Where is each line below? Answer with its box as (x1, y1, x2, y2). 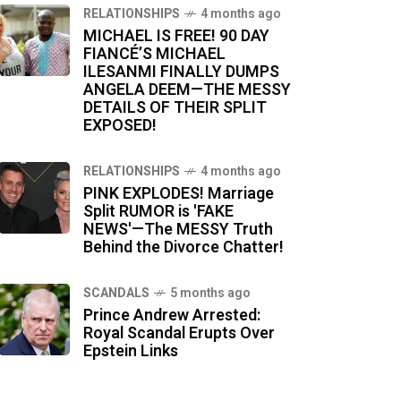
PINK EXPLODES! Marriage (83, 182, 274, 207)
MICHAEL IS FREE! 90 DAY (83, 24, 269, 49)
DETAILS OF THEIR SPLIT (83, 96, 267, 121)
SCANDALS (83, 284, 149, 303)
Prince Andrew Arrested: (83, 303, 260, 328)
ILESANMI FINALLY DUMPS (83, 60, 279, 85)
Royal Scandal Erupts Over (83, 321, 275, 346)
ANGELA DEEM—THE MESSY (83, 78, 291, 103)
